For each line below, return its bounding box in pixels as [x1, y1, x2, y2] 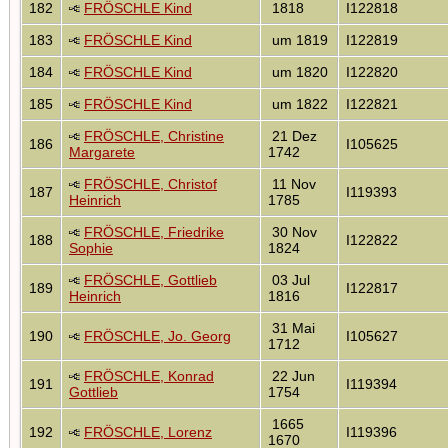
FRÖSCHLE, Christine [84, 127, 224, 144]
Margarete [69, 143, 135, 160]
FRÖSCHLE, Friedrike [84, 223, 224, 240]
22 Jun [268, 367, 315, 384]
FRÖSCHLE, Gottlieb [84, 271, 217, 288]
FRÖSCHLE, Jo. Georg [84, 327, 231, 344]
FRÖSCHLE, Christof [84, 175, 217, 192]
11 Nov [268, 175, 316, 192]
